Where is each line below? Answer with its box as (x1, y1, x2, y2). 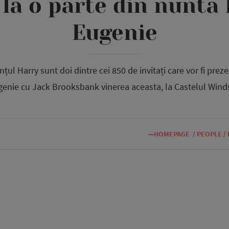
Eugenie (72, 20, 157, 45)
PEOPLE (197, 129, 222, 139)
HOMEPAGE (154, 129, 190, 139)
